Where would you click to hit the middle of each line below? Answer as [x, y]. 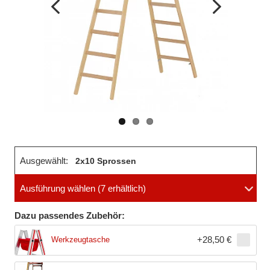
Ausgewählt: [44, 161]
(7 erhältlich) [121, 189]
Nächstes [225, 32]
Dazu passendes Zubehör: [70, 216]
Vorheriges [67, 32]
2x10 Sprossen [106, 161]
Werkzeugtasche [80, 240]
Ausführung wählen [58, 189]
